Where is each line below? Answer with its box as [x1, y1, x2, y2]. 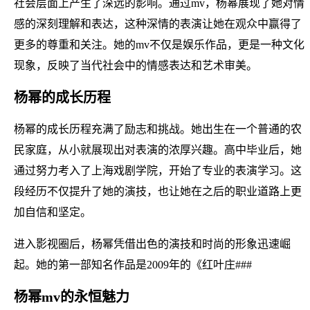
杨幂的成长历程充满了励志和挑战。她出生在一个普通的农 [14, 122, 302, 135]
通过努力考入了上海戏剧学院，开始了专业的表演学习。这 [14, 164, 302, 176]
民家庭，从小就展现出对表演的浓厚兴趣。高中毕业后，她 [14, 143, 302, 156]
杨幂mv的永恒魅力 [14, 289, 129, 304]
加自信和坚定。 [14, 206, 91, 218]
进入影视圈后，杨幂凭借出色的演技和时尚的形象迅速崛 [14, 237, 291, 250]
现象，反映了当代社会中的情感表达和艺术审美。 [14, 59, 257, 71]
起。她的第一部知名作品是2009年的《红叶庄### [14, 258, 252, 271]
